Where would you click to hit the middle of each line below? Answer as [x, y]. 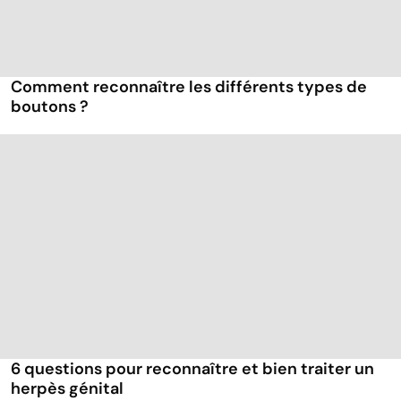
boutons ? [50, 107]
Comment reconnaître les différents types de [189, 87]
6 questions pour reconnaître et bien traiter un [192, 369]
